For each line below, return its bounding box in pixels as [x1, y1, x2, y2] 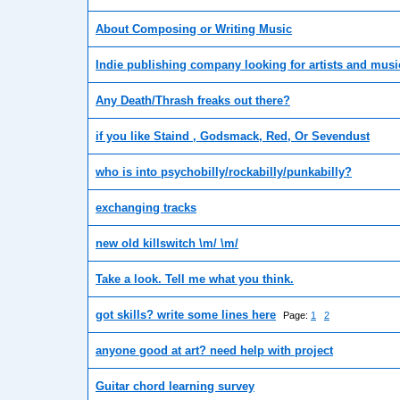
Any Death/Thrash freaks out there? [96, 94, 290, 108]
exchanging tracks [96, 201, 196, 215]
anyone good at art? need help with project [96, 344, 333, 358]
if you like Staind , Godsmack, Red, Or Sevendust [96, 129, 370, 144]
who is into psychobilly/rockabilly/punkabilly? [96, 165, 352, 179]
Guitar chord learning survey [96, 379, 254, 394]
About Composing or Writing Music [96, 22, 292, 37]
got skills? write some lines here [96, 308, 276, 322]
